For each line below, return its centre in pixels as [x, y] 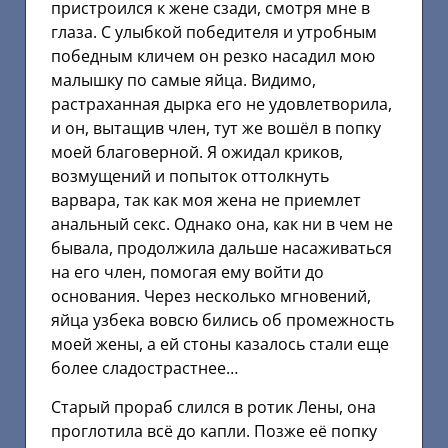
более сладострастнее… [144, 368]
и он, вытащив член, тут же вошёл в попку [216, 128]
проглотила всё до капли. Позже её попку [214, 430]
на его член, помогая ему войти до [187, 272]
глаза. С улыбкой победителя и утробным [214, 32]
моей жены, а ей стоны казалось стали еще [220, 344]
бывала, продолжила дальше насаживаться [221, 248]
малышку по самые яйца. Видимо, [183, 80]
